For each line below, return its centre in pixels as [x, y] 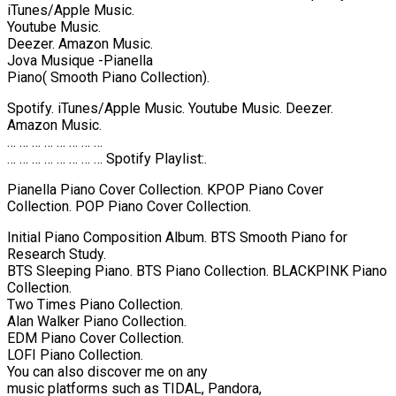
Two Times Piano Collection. [95, 304]
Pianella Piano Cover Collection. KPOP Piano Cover [165, 189]
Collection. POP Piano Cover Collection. [129, 206]
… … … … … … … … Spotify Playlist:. [107, 158]
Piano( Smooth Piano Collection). [108, 77]
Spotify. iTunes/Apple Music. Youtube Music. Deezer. [170, 108]
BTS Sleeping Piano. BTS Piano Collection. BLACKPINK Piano [197, 270]
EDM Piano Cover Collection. [95, 338]
